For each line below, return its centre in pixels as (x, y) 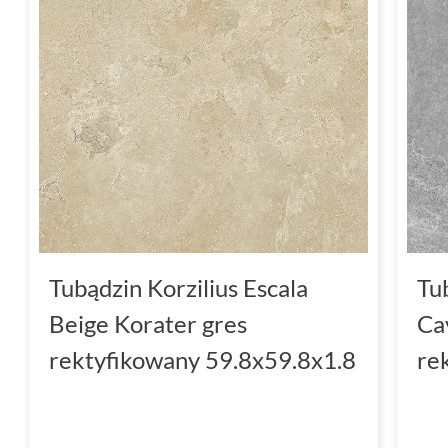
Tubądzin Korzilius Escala (178, 287)
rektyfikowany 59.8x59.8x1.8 (202, 359)
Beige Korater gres (148, 323)
